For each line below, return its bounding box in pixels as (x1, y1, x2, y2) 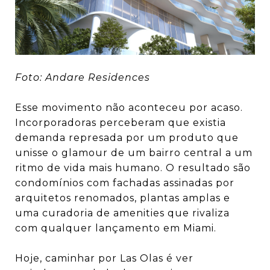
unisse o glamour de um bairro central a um (15, 146, 253, 159)
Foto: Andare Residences (15, 71, 150, 83)
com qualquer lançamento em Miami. (15, 222, 216, 234)
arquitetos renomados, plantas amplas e (15, 192, 230, 204)
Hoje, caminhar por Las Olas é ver (15, 252, 193, 264)
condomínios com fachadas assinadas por (15, 177, 234, 189)
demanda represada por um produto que (15, 131, 239, 143)
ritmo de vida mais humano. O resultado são (15, 162, 251, 174)
